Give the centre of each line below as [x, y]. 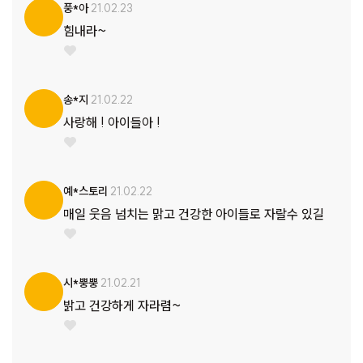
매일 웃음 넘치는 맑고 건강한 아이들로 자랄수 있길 [194, 214]
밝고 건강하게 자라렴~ [122, 305]
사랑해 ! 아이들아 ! [112, 122]
